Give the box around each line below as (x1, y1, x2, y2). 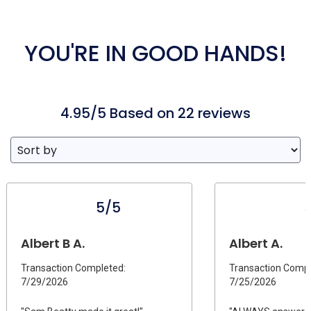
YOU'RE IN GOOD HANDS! (24, 37, 287, 69)
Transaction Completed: (21, 262, 126, 274)
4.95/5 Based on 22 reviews (60, 103, 251, 123)
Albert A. (229, 234, 283, 252)
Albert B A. (21, 234, 85, 252)
